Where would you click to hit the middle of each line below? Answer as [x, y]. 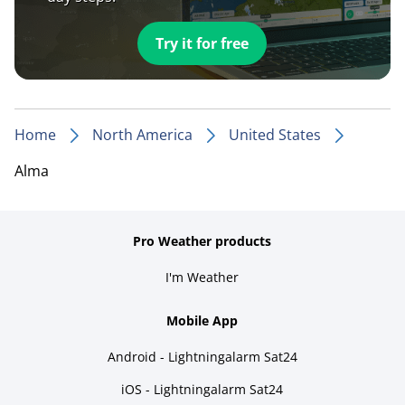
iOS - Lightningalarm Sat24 [202, 389]
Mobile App [202, 320]
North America [142, 134]
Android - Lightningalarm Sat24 [202, 356]
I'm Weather [202, 277]
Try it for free [202, 43]
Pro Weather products [202, 240]
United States [275, 134]
